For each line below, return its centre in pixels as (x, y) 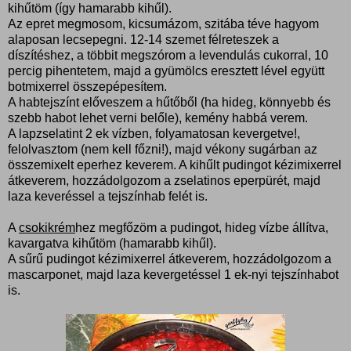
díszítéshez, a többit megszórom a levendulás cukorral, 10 (168, 55)
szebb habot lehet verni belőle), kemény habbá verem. (158, 118)
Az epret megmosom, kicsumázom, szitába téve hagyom (163, 24)
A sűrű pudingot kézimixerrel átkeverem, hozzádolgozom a (170, 259)
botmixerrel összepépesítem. (87, 86)
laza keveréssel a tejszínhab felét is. (108, 196)
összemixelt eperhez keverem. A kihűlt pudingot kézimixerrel (175, 165)
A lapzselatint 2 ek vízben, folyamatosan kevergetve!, (154, 133)
